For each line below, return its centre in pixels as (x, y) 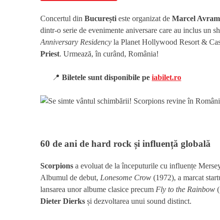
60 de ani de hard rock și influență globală (125, 144)
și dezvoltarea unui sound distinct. (138, 201)
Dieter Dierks (63, 201)
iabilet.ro (166, 78)
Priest (50, 54)
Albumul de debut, (70, 177)
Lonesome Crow (126, 177)
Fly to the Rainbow (185, 189)
